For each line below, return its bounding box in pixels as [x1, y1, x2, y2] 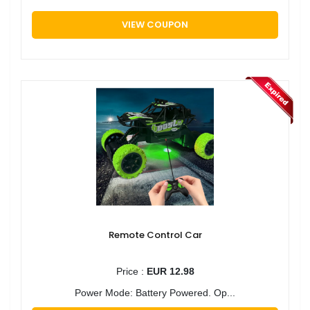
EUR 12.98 [146, 265, 194, 277]
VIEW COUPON [122, 17, 188, 31]
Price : [116, 265, 147, 277]
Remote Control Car [108, 228, 202, 241]
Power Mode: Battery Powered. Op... [75, 286, 235, 298]
